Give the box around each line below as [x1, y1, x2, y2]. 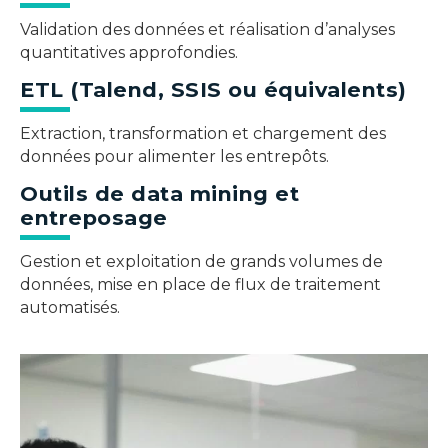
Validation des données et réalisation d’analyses [20, 19, 395, 39]
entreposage [20, 205, 168, 231]
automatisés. [20, 298, 120, 318]
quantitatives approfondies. [20, 42, 238, 62]
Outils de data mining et [20, 181, 299, 207]
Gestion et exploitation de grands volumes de [20, 252, 383, 272]
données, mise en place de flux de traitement [20, 275, 381, 295]
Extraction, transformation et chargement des [20, 123, 386, 143]
